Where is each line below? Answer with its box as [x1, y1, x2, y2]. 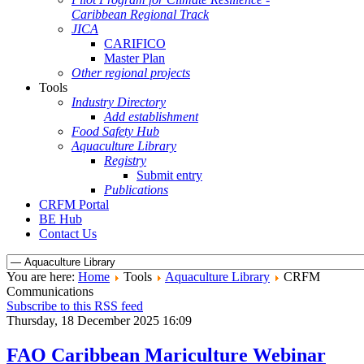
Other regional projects [71, 66, 190, 80]
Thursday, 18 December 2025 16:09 [6, 314, 192, 327]
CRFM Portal [39, 197, 109, 211]
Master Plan [104, 51, 165, 65]
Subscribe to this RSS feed [6, 299, 143, 313]
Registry [104, 154, 146, 167]
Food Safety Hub [71, 124, 159, 138]
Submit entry [136, 168, 202, 182]
